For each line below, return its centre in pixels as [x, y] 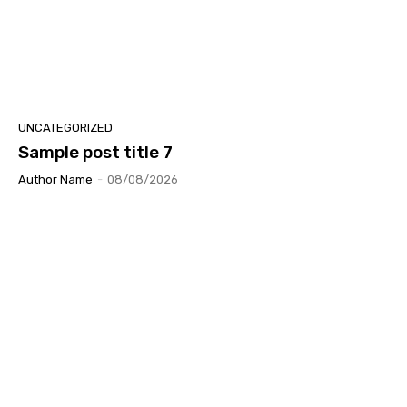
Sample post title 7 [95, 152]
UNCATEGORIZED [65, 127]
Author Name [55, 179]
